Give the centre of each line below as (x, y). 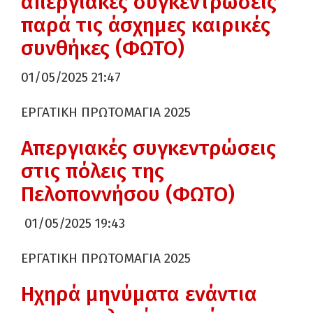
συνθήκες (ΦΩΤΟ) (103, 48)
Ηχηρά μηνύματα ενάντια (139, 294)
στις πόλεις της (93, 171)
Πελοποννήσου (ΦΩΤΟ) (128, 194)
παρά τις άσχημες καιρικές (146, 25)
